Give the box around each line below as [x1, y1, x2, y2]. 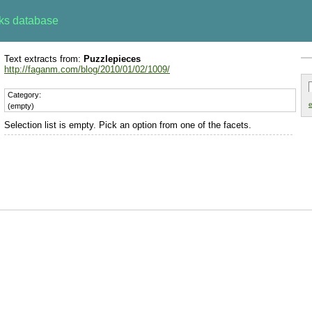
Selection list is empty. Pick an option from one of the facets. [4, 120, 251, 130]
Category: [8, 91, 41, 99]
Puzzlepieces [84, 54, 141, 64]
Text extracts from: [4, 54, 84, 64]
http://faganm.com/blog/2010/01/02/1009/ [4, 64, 170, 75]
